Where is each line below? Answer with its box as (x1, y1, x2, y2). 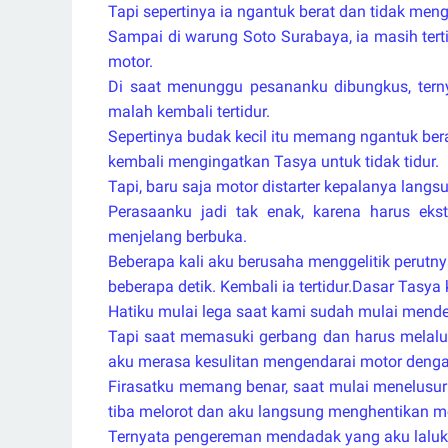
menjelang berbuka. (108, 227, 247, 246)
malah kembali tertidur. (108, 102, 270, 121)
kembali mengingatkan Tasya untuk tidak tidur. (108, 152, 439, 171)
